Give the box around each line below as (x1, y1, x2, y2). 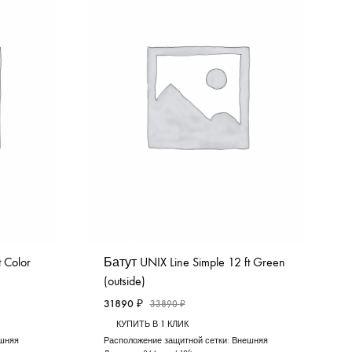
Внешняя (231, 335, 268, 346)
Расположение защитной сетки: (103, 335, 232, 346)
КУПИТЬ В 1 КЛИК (115, 318, 189, 329)
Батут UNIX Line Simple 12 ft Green (103, 254, 285, 269)
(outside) (103, 273, 145, 288)
